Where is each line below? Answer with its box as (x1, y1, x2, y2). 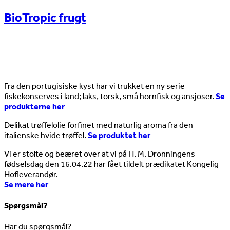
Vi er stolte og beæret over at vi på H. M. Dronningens (4, 148, 195, 159)
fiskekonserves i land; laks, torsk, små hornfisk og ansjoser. (4, 90, 216, 101)
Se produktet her (88, 129, 150, 140)
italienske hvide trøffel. (4, 129, 88, 140)
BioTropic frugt (4, 9, 86, 25)
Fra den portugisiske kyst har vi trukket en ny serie (4, 80, 185, 91)
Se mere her (4, 179, 48, 189)
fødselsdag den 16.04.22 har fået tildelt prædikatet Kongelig (4, 158, 219, 169)
